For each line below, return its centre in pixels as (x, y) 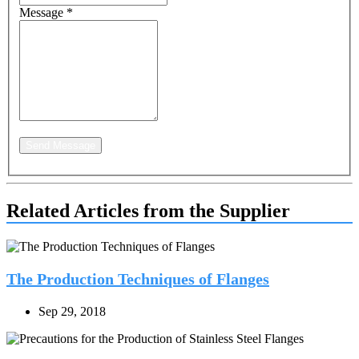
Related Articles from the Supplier (148, 211)
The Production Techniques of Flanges (138, 279)
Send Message (61, 146)
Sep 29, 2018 (72, 312)
